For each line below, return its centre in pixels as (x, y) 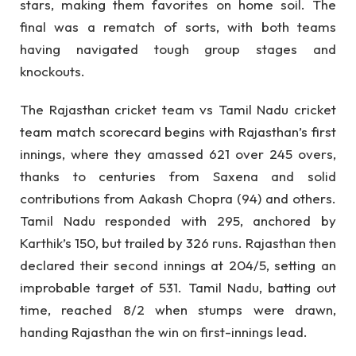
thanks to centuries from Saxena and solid (178, 176)
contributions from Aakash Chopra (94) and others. (178, 199)
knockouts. (52, 71)
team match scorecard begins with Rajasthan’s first (178, 132)
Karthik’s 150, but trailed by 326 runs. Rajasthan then (178, 243)
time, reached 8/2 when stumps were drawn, (178, 310)
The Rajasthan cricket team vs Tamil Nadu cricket (178, 110)
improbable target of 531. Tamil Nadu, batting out (178, 288)
